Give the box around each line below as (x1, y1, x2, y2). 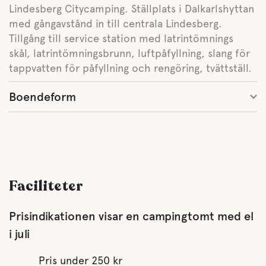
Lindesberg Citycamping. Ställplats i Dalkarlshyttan (9, 2, 254, 15)
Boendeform (9, 90, 76, 104)
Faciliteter (9, 176, 83, 196)
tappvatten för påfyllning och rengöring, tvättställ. (9, 62, 252, 74)
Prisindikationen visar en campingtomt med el (9, 209, 254, 223)
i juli (9, 227, 30, 241)
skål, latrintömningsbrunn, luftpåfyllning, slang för (9, 47, 250, 59)
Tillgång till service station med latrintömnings (9, 32, 233, 45)
